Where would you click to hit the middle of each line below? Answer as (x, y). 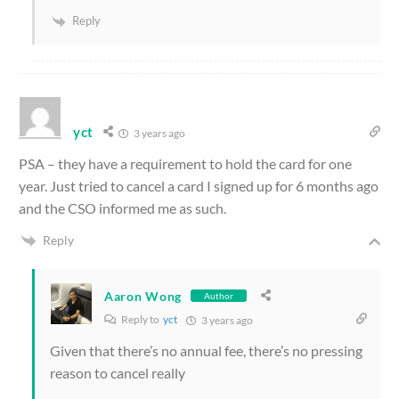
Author (219, 296)
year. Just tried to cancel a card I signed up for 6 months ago (199, 185)
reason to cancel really (118, 373)
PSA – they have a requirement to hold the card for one (185, 163)
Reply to (141, 320)
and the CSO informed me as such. (122, 208)
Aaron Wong (143, 296)
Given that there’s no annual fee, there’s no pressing (206, 351)
